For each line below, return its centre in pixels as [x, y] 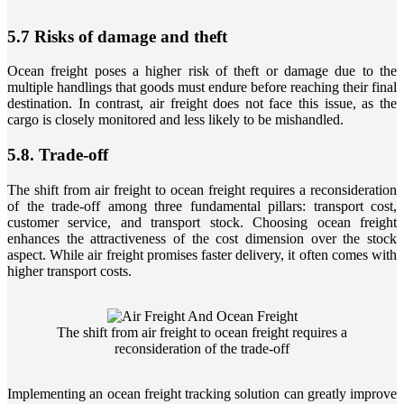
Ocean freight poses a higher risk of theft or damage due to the [202, 71]
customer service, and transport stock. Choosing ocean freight [202, 222]
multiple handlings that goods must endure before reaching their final [202, 87]
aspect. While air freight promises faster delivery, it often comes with [202, 254]
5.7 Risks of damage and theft [117, 36]
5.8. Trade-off [58, 155]
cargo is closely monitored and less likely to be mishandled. [175, 120]
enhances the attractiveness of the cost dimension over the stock [202, 238]
